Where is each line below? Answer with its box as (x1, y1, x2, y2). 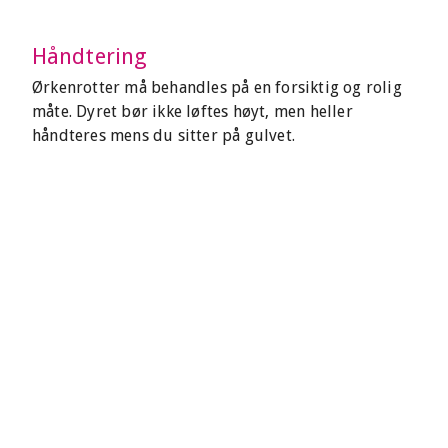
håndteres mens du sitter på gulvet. (32, 126, 295, 145)
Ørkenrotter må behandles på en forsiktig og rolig (32, 78, 402, 97)
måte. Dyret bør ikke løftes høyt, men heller (32, 102, 353, 121)
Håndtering (32, 44, 147, 69)
